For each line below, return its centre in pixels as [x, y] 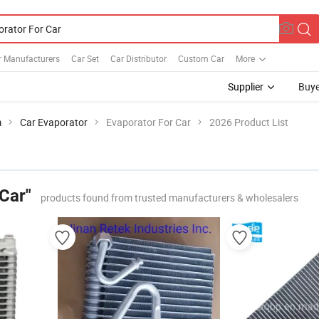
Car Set [85, 58]
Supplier [246, 87]
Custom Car [201, 58]
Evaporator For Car [148, 122]
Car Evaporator [54, 122]
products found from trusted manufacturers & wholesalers [169, 198]
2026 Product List [249, 122]
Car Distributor [138, 58]
